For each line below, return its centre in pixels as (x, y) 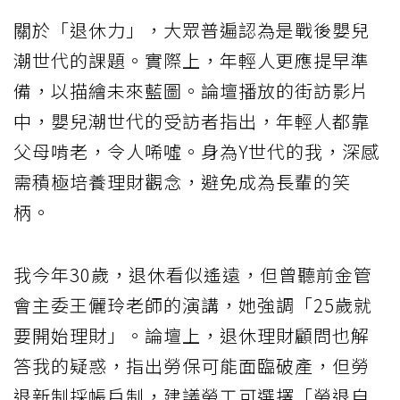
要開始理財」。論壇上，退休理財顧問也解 (192, 336)
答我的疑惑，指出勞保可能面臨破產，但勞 (192, 366)
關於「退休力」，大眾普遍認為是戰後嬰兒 (192, 30)
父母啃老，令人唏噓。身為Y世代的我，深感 (196, 152)
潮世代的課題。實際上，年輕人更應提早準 (192, 61)
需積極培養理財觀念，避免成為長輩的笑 (182, 182)
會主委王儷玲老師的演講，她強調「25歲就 (193, 305)
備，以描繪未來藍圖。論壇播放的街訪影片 (192, 91)
